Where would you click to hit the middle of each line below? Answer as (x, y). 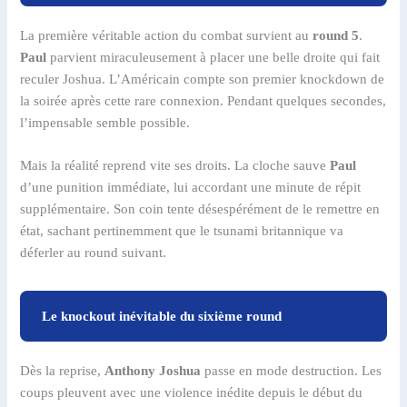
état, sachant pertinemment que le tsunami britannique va (182, 231)
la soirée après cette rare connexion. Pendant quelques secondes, (203, 101)
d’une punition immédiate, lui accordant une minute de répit (191, 188)
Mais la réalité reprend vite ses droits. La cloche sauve (175, 166)
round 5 (336, 36)
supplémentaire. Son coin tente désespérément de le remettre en (200, 209)
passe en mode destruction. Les (292, 371)
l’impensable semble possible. (105, 123)
